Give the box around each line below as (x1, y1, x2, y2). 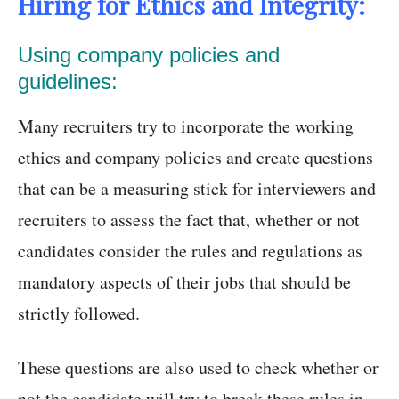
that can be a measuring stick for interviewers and (18, 176, 376, 201)
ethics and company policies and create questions (18, 145, 373, 170)
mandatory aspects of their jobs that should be (18, 270, 351, 295)
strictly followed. (18, 301, 140, 326)
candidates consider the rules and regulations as (18, 239, 362, 264)
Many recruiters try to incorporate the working (18, 114, 354, 139)
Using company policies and (18, 43, 280, 68)
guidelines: (18, 69, 118, 94)
